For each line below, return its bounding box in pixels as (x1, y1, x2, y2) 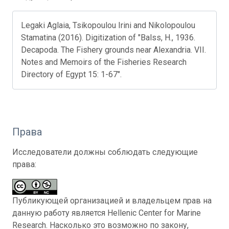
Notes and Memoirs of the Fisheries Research (21, 57, 187, 67)
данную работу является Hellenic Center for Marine (12, 208, 201, 218)
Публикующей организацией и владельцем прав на (12, 195, 212, 205)
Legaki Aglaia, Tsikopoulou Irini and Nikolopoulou (21, 20, 195, 30)
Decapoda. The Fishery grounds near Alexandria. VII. (21, 44, 206, 55)
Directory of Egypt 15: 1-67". (21, 69, 122, 79)
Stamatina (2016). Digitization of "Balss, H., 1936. (21, 32, 195, 42)
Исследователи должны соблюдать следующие (12, 147, 198, 157)
